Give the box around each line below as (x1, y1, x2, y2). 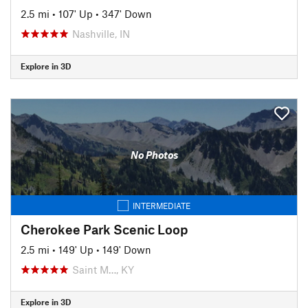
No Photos (130, 148, 178, 161)
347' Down (102, 7, 152, 20)
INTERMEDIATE (133, 200, 190, 210)
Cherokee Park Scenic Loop (21, 221, 188, 237)
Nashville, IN (72, 27, 130, 40)
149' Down (102, 243, 151, 256)
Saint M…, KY (72, 263, 134, 276)
